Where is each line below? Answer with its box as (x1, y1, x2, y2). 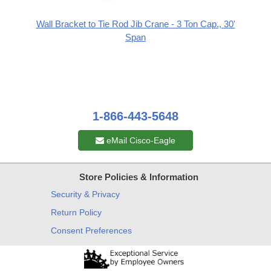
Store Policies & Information (79, 172, 198, 183)
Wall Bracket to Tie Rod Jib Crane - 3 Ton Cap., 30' (36, 19, 235, 30)
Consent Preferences (51, 226, 132, 236)
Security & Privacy (51, 189, 120, 200)
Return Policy (51, 207, 102, 218)
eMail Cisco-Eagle (104, 135, 175, 146)
